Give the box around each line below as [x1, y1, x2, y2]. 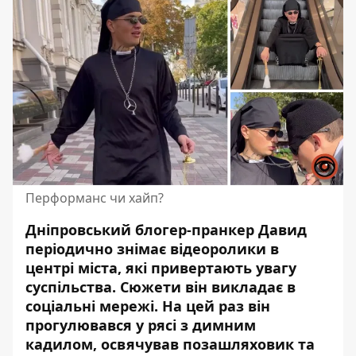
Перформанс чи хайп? [25, 189, 164, 207]
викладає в [207, 277, 296, 296]
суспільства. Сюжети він [25, 277, 207, 296]
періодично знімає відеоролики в [25, 239, 279, 258]
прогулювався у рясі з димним [25, 315, 256, 335]
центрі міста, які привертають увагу [25, 258, 296, 277]
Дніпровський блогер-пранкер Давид [25, 220, 307, 239]
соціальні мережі [25, 296, 154, 315]
